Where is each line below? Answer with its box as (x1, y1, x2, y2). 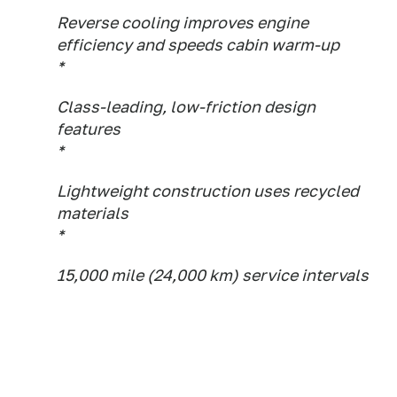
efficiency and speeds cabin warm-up (57, 35, 339, 54)
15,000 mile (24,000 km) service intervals (57, 266, 369, 284)
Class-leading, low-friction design (57, 97, 315, 116)
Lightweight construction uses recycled (57, 182, 359, 200)
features (57, 120, 121, 138)
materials (57, 204, 128, 222)
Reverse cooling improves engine (57, 13, 308, 32)
